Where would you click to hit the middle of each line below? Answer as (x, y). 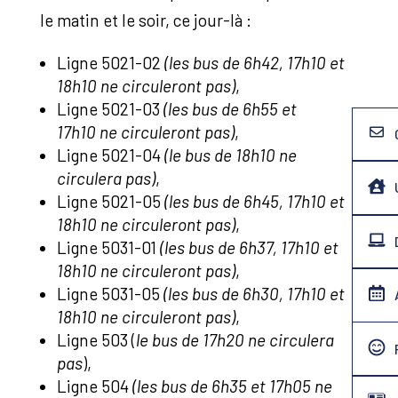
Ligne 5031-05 (110, 293)
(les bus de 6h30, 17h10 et (254, 293)
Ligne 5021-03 (110, 108)
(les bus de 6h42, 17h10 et (254, 62)
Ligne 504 (94, 386)
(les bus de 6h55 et (230, 108)
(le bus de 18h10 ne (230, 155)
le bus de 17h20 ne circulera (235, 339)
